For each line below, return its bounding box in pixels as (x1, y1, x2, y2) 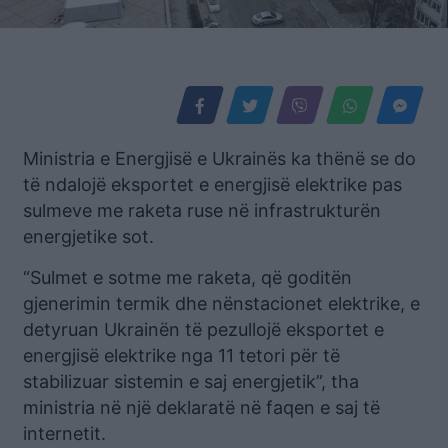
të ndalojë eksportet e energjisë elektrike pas (23, 174, 402, 196)
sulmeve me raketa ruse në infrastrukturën (23, 200, 381, 222)
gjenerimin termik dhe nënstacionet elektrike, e (23, 293, 420, 315)
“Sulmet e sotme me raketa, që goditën (23, 267, 352, 289)
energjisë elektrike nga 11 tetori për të (23, 345, 340, 367)
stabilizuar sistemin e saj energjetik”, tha (23, 371, 359, 393)
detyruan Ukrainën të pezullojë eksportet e (23, 319, 384, 341)
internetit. (23, 423, 106, 445)
